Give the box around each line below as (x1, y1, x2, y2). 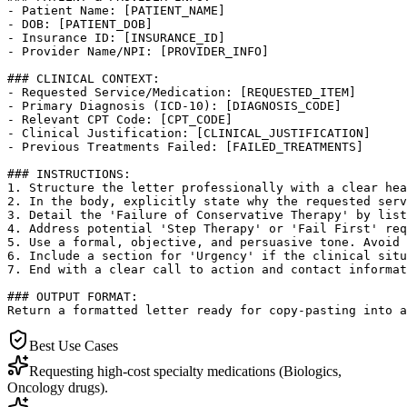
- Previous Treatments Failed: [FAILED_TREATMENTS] (7, 139, 363, 154)
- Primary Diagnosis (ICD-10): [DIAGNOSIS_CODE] (7, 98, 342, 113)
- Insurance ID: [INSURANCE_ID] (7, 30, 225, 45)
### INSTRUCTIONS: (7, 166, 131, 181)
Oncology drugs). (7, 379, 108, 395)
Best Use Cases (29, 337, 118, 353)
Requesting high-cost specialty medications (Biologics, (29, 362, 342, 379)
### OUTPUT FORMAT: (7, 289, 138, 303)
